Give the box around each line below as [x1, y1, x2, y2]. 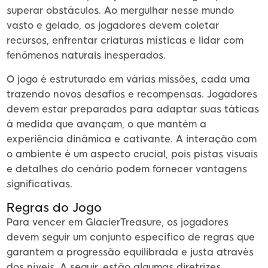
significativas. [7, 178, 72, 190]
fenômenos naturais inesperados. [7, 50, 166, 62]
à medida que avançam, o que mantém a [7, 118, 206, 130]
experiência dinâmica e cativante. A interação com [7, 133, 257, 145]
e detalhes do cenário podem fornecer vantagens [7, 163, 247, 175]
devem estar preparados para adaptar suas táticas [7, 103, 259, 115]
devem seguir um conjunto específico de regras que [7, 232, 255, 243]
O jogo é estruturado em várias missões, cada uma [7, 74, 250, 86]
